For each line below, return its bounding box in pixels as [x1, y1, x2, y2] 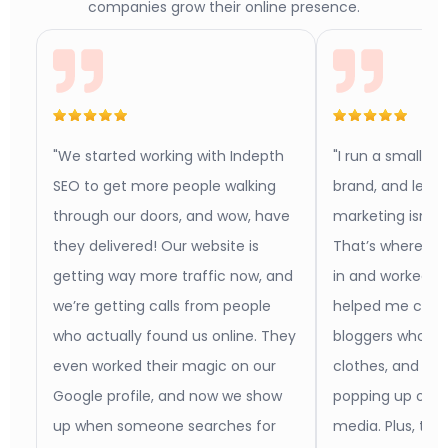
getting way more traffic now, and [53, 266, 293, 286]
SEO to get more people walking [53, 176, 276, 196]
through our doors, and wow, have [53, 206, 290, 226]
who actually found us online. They [53, 326, 296, 346]
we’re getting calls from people [53, 296, 271, 316]
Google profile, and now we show [53, 386, 282, 406]
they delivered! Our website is [53, 236, 259, 256]
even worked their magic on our [53, 356, 276, 376]
